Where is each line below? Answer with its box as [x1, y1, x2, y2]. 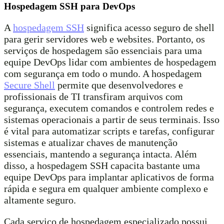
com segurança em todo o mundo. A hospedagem [4, 67, 202, 79]
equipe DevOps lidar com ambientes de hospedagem [4, 56, 216, 67]
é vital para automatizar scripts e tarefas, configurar [4, 125, 214, 136]
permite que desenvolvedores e [55, 79, 183, 90]
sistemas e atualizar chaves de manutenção [4, 136, 177, 148]
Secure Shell [4, 79, 55, 90]
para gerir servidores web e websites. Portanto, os [4, 33, 205, 44]
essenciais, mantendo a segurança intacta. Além [4, 148, 197, 159]
